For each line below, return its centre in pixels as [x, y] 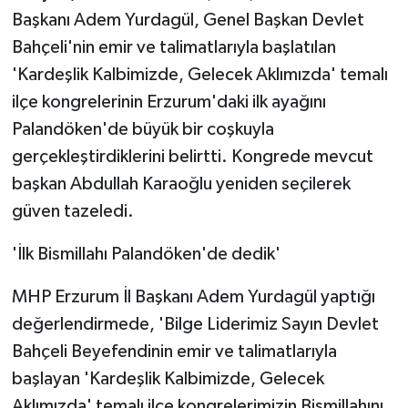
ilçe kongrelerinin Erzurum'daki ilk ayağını [168, 102]
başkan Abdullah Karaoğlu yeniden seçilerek [181, 184]
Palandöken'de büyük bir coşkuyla [143, 129]
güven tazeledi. [72, 211]
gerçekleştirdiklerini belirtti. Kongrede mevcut [192, 156]
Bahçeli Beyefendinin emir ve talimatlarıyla [174, 351]
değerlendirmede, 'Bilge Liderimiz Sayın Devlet [195, 324]
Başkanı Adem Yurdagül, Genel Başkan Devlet [188, 20]
